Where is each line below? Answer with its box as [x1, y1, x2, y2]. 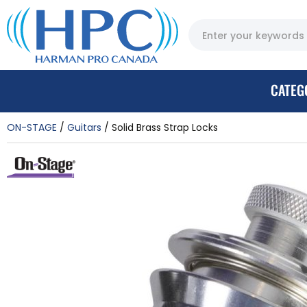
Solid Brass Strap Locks [112, 120, 218, 134]
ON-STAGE [7, 120, 57, 134]
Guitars [67, 120, 101, 134]
